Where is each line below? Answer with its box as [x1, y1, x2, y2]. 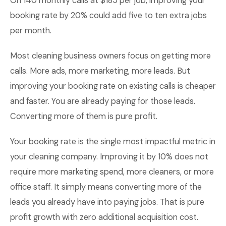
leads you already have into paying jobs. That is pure [10, 197, 204, 207]
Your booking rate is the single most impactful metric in [10, 136, 215, 147]
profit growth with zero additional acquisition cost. [10, 212, 198, 222]
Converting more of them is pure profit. [10, 111, 157, 122]
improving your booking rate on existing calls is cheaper [10, 81, 216, 91]
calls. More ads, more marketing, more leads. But [10, 66, 190, 76]
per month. [10, 25, 51, 36]
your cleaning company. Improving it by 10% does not [10, 151, 208, 162]
